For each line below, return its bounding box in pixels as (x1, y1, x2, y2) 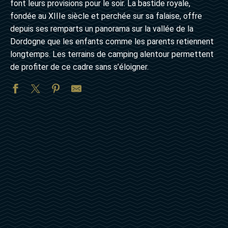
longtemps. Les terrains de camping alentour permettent (10, 49, 214, 59)
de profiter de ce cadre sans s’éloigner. (10, 62, 149, 72)
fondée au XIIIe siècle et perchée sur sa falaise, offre (10, 11, 202, 21)
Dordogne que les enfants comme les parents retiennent (10, 36, 214, 46)
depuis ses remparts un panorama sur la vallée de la (10, 23, 193, 34)
